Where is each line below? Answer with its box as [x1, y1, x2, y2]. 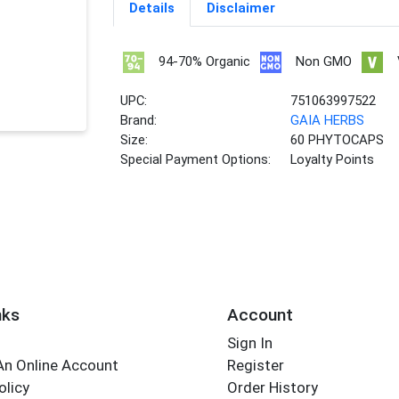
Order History [226, 379, 318, 397]
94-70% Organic [158, 53, 250, 70]
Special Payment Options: [120, 151, 272, 168]
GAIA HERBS [290, 112, 365, 129]
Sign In [226, 334, 273, 353]
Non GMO [295, 53, 352, 70]
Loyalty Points [290, 151, 375, 168]
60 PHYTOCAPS [290, 132, 385, 149]
